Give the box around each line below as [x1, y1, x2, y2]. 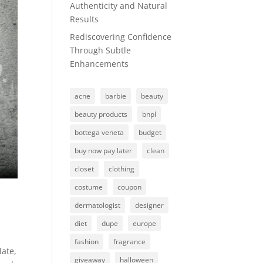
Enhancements [70, 58, 129, 69]
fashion [75, 236, 99, 247]
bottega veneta [75, 127, 124, 137]
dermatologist [75, 200, 121, 210]
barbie [105, 90, 127, 101]
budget [139, 127, 162, 137]
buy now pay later [75, 145, 133, 156]
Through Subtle [70, 44, 131, 56]
